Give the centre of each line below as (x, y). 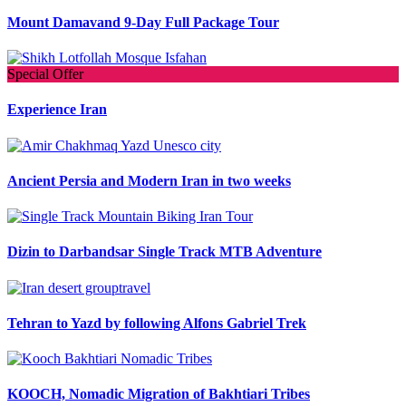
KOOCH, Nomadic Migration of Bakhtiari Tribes (159, 394)
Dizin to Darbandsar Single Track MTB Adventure (164, 252)
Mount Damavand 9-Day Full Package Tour (143, 22)
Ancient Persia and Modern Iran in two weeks (149, 180)
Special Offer (45, 74)
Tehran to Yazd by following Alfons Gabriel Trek (157, 323)
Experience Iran (57, 110)
